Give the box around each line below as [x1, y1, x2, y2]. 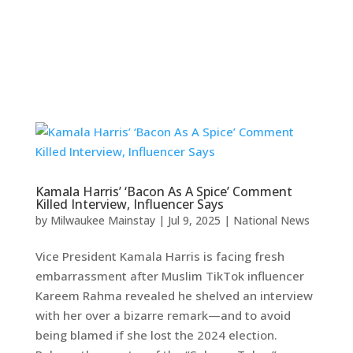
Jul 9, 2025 [167, 213, 221, 228]
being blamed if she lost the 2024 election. [35, 327, 277, 343]
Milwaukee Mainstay [50, 213, 155, 228]
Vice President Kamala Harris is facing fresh [35, 248, 284, 264]
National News [232, 213, 310, 228]
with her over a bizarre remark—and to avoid [35, 307, 291, 323]
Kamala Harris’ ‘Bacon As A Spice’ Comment [35, 183, 292, 200]
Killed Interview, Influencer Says [35, 195, 224, 213]
